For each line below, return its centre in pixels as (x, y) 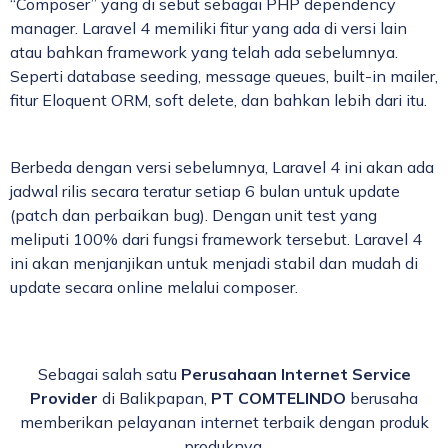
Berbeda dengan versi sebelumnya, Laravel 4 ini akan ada (222, 167)
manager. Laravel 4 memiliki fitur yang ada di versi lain (208, 28)
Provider (64, 397)
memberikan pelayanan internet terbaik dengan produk (224, 421)
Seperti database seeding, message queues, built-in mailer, (224, 76)
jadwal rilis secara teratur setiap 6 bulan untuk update (205, 191)
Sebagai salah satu (109, 373)
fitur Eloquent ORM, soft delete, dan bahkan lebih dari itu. (218, 100)
